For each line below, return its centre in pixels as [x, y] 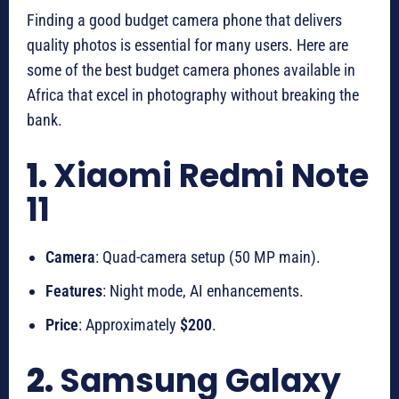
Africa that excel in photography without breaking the [193, 95]
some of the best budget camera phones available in [191, 70]
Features [74, 291]
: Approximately [129, 325]
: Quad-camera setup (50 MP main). [208, 257]
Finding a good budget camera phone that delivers [184, 20]
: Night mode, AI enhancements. [203, 291]
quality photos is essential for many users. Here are [187, 45]
